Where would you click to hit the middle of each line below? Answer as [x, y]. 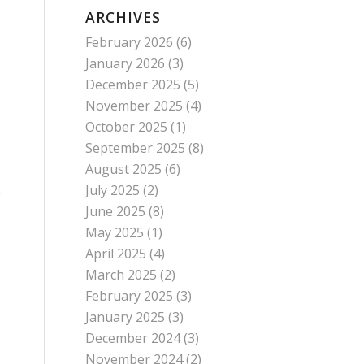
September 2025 [136, 148]
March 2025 [121, 275]
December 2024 [133, 338]
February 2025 [130, 296]
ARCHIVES [123, 17]
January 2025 [126, 317]
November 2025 [134, 106]
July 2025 [113, 190]
